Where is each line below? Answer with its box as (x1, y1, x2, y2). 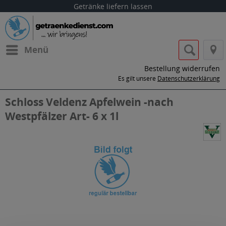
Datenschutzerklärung (157, 74, 220, 83)
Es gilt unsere (118, 74, 157, 83)
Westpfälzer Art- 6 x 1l (5, 109, 119, 123)
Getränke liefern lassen (74, 2, 152, 11)
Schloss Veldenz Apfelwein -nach (5, 95, 174, 109)
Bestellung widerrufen (144, 64, 220, 73)
